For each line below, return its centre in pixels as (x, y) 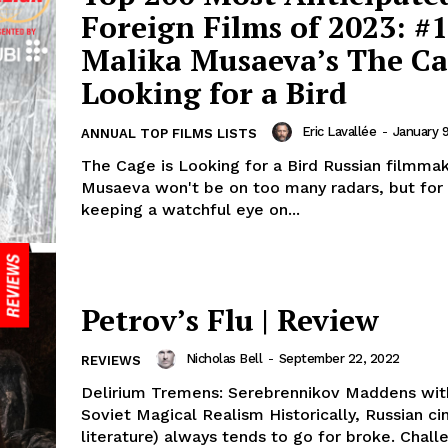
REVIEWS (111, 361)
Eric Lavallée (338, 131)
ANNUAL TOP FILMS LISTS (169, 133)
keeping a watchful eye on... (190, 209)
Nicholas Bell (223, 359)
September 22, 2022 (339, 359)
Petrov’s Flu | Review (230, 320)
